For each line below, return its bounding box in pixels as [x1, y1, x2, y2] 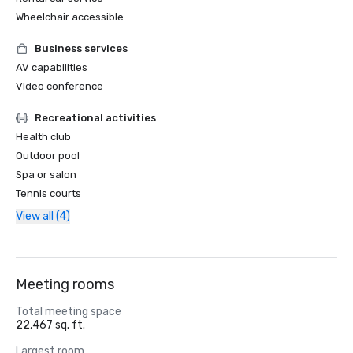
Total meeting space [16, 305, 121, 318]
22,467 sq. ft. [16, 318, 85, 332]
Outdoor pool [16, 150, 80, 162]
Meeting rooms [16, 276, 114, 293]
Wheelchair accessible [16, 11, 124, 23]
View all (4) [16, 210, 70, 223]
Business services [35, 43, 128, 54]
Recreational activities [35, 112, 156, 124]
